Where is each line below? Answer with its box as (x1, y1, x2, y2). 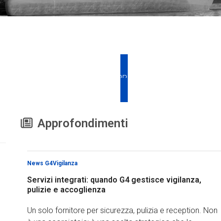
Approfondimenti (37, 116, 128, 130)
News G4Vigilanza (27, 160, 77, 167)
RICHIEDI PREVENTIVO (84, 74, 164, 83)
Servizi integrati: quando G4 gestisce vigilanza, (27, 175, 201, 184)
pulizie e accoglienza (27, 185, 106, 194)
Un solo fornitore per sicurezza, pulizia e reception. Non (27, 206, 218, 215)
